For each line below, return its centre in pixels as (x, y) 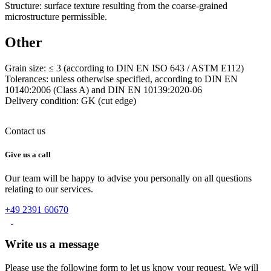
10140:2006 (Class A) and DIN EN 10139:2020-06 (103, 90)
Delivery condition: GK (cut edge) (70, 100)
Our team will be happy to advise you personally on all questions (128, 178)
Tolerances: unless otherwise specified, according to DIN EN (121, 79)
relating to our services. (49, 189)
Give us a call (28, 154)
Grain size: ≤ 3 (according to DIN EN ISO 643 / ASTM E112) (124, 68)
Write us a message (52, 244)
